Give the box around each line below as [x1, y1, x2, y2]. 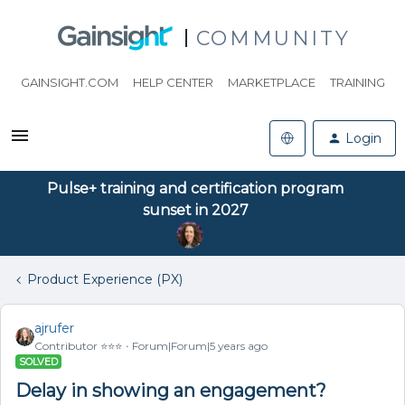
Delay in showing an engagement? [15, 380, 326, 401]
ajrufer [34, 320, 74, 336]
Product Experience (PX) [27, 271, 183, 287]
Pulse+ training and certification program [47, 180, 344, 197]
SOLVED [19, 355, 58, 368]
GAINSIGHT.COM [20, 75, 118, 89]
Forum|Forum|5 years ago [132, 339, 268, 353]
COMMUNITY [195, 25, 351, 51]
